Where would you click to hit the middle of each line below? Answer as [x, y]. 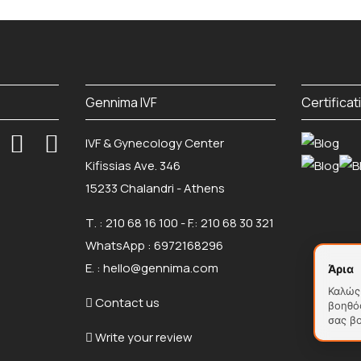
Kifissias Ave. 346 [133, 166]
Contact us [127, 303]
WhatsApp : [119, 245]
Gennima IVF [121, 102]
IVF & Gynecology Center [154, 143]
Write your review [142, 337]
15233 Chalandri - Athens [155, 188]
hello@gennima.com [160, 268]
